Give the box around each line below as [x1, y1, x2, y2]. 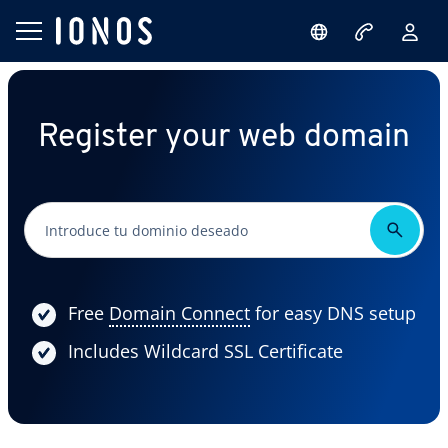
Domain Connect [109, 301, 250, 325]
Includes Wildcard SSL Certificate [68, 339, 343, 363]
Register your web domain [38, 122, 410, 154]
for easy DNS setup [250, 301, 416, 325]
